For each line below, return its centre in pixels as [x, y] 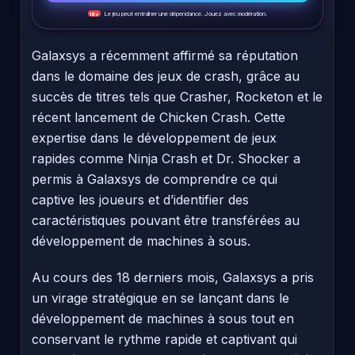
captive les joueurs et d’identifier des [140, 199]
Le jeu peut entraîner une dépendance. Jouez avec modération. [184, 13]
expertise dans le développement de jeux [154, 137]
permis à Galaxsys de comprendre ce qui [155, 179]
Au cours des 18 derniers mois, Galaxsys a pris [173, 277]
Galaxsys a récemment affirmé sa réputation [165, 55]
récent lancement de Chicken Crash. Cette [158, 117]
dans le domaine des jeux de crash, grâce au [166, 76]
